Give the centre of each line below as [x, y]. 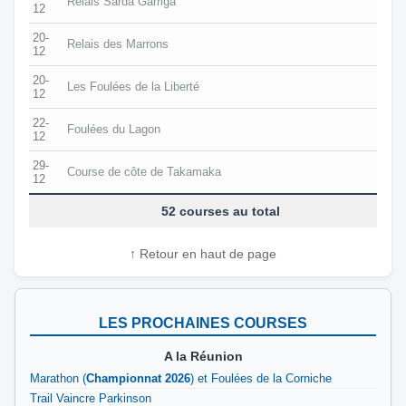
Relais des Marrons [118, 43]
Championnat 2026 [138, 379]
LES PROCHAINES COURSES [203, 324]
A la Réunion [203, 357]
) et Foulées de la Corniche [261, 379]
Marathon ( [58, 379]
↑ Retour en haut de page [203, 253]
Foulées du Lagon [114, 129]
